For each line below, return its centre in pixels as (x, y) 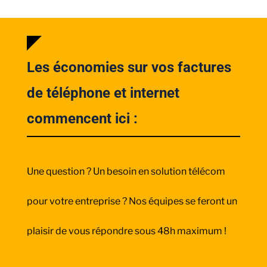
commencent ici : (82, 118)
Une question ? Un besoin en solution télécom (126, 171)
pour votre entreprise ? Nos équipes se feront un (132, 201)
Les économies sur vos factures (129, 67)
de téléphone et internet (103, 93)
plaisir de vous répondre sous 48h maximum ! (126, 231)
